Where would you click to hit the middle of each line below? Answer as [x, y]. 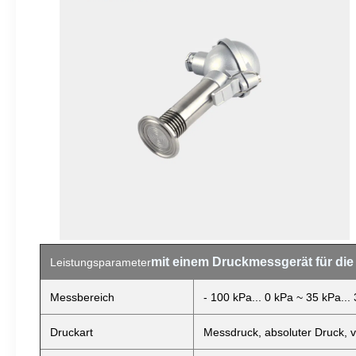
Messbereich [82, 297]
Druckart [72, 332]
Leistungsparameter [101, 262]
